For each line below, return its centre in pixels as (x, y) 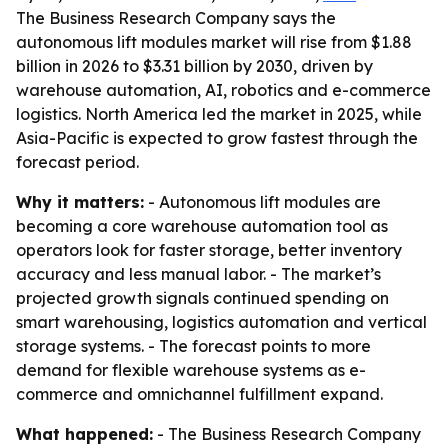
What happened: (84, 434)
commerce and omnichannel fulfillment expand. (199, 394)
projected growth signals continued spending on (202, 298)
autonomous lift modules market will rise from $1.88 (214, 42)
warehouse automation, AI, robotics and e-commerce (223, 90)
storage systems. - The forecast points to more (193, 346)
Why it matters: (80, 202)
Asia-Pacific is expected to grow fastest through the (217, 138)
